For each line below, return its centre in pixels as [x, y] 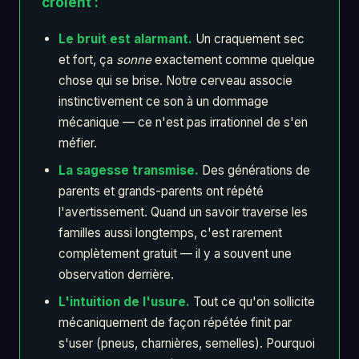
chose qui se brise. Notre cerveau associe [175, 81]
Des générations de [254, 171]
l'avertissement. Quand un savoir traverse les [183, 212]
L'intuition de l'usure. [124, 302]
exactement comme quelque [233, 60]
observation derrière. [116, 275]
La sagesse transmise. [128, 171]
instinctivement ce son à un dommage [163, 102]
